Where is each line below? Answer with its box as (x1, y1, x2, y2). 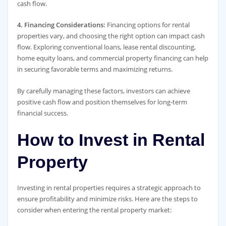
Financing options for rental (105, 20, 190, 30)
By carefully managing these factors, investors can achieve (17, 86, 190, 95)
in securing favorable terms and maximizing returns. (17, 65, 173, 74)
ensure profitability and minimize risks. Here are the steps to (17, 194, 198, 204)
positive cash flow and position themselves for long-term (17, 97, 187, 106)
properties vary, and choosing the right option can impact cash (17, 31, 205, 41)
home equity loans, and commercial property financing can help (17, 53, 208, 63)
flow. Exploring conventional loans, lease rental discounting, (17, 42, 196, 52)
